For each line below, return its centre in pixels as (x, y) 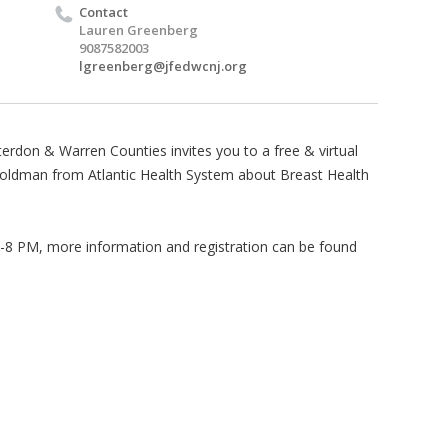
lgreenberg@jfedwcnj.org (163, 66)
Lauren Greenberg (138, 30)
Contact (103, 12)
